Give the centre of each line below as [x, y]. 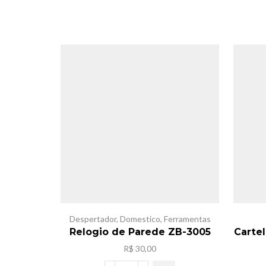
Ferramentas [187, 218]
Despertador [93, 218]
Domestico [140, 218]
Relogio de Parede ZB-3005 [140, 232]
